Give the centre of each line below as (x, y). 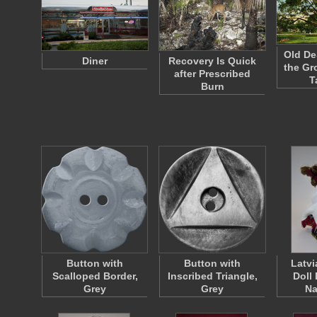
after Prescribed (212, 74)
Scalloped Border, (95, 276)
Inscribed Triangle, (212, 276)
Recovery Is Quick (212, 61)
